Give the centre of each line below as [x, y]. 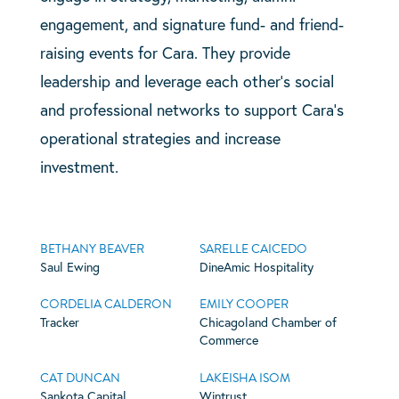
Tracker [59, 322]
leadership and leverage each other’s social [187, 81]
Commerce [228, 340]
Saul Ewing [69, 266]
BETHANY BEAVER [92, 248]
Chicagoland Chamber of [268, 322]
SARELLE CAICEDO [253, 248]
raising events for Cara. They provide [165, 52]
